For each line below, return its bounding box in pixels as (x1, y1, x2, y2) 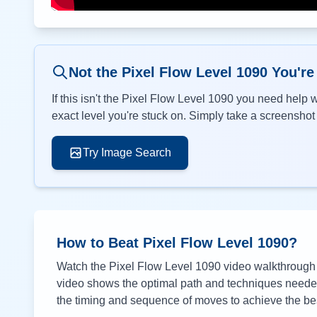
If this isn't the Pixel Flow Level (52, 93, 208, 105)
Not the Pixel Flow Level (69, 64, 236, 80)
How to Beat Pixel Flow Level (57, 235, 258, 250)
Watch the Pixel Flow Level (57, 260, 195, 272)
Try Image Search (83, 146, 171, 158)
